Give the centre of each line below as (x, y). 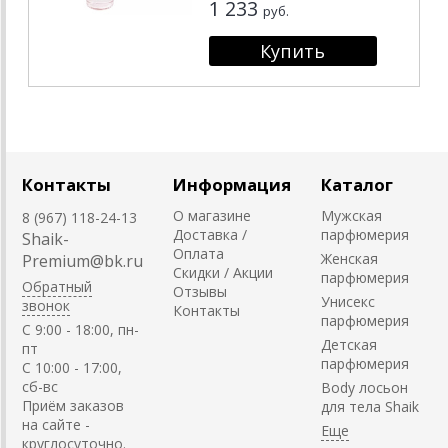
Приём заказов (73, 405)
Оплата (198, 253)
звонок (46, 305)
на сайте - (56, 424)
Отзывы (200, 291)
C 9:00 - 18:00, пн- (80, 329)
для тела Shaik (370, 406)
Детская (349, 344)
